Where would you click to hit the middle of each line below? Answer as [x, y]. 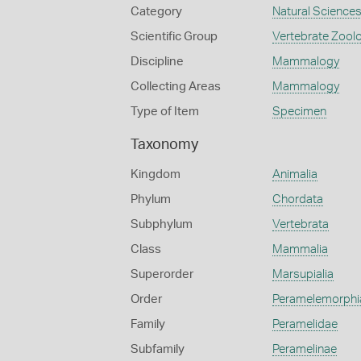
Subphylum [162, 224]
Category [156, 12]
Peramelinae [304, 349]
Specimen [299, 112]
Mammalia [300, 249]
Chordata [297, 199]
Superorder [162, 274]
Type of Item [165, 112]
